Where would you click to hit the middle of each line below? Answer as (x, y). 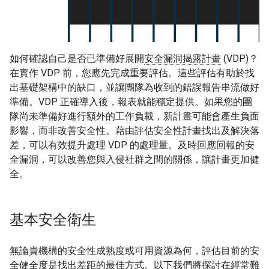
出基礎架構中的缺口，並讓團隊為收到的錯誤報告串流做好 (134, 87)
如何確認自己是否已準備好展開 (77, 59)
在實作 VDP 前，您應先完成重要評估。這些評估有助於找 (132, 73)
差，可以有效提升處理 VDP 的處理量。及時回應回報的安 (132, 145)
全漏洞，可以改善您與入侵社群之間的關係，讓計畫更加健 (134, 159)
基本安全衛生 (53, 220)
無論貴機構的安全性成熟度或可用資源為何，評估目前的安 (134, 251)
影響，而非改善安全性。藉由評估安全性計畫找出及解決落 (134, 131)
